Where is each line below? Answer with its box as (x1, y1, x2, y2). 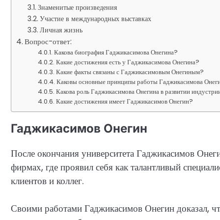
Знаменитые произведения (37, 2, 117, 12)
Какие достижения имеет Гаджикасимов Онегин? (56, 96, 193, 106)
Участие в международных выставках (39, 13, 151, 24)
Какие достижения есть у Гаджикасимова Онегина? (56, 57, 200, 67)
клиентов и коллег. (11, 174, 84, 188)
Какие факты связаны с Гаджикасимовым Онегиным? (56, 67, 204, 77)
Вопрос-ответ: (25, 36, 72, 47)
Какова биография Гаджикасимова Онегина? (54, 47, 178, 57)
